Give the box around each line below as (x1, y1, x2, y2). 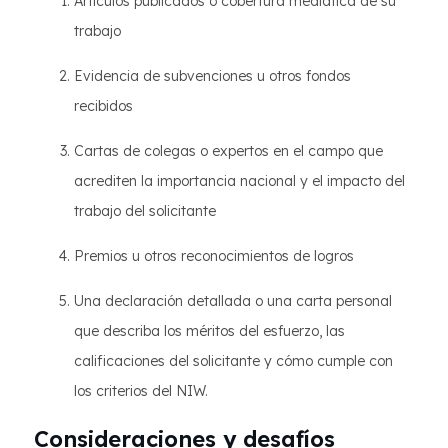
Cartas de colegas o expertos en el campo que (74, 142, 383, 161)
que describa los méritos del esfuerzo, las (74, 322, 345, 341)
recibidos (74, 97, 133, 116)
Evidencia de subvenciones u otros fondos (74, 67, 351, 86)
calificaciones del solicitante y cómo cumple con (74, 352, 393, 371)
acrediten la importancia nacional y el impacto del (74, 172, 405, 191)
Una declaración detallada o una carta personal (74, 292, 392, 311)
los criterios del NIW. (74, 382, 208, 401)
